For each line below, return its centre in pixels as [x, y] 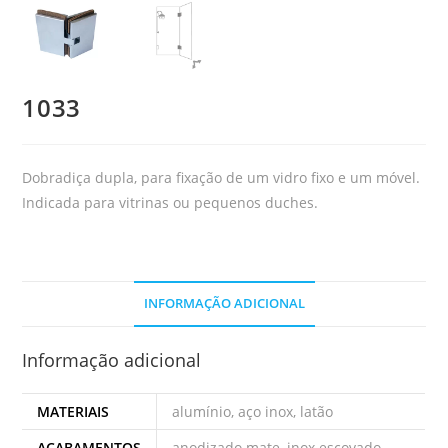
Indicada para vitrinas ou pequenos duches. [170, 202]
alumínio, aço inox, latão [253, 411]
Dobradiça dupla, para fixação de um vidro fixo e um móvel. [221, 177]
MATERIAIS [73, 411]
